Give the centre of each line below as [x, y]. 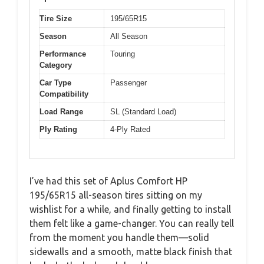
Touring [123, 54]
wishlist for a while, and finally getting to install [130, 209]
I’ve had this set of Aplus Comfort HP [108, 181]
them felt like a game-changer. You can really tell [132, 223]
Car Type [55, 82]
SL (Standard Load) [143, 111]
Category [56, 65]
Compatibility [64, 94]
